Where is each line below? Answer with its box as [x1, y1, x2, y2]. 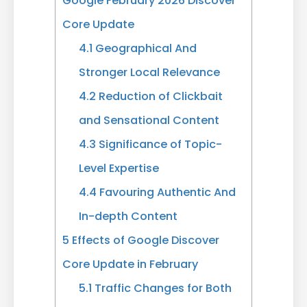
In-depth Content [79, 208, 178, 224]
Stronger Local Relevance [79, 64, 221, 80]
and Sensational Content [79, 112, 220, 128]
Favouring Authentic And [97, 184, 236, 200]
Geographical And [93, 40, 197, 56]
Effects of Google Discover [69, 232, 219, 248]
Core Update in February [62, 256, 198, 272]
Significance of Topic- [96, 136, 223, 152]
